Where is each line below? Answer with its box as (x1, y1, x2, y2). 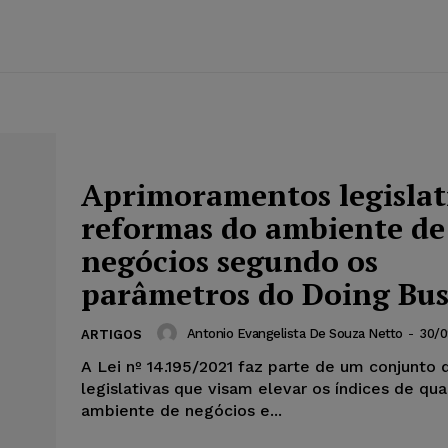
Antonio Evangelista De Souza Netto (186, 325, 403, 341)
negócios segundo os (81, 241, 378, 282)
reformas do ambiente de (81, 208, 445, 249)
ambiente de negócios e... (81, 401, 282, 421)
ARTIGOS (81, 327, 142, 343)
